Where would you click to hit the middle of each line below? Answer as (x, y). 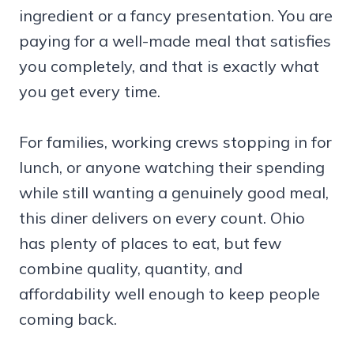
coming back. (68, 318)
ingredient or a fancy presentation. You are (176, 15)
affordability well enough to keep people (169, 293)
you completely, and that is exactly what (169, 66)
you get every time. (90, 91)
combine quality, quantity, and (131, 268)
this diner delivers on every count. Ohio (162, 217)
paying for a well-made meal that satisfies (175, 40)
